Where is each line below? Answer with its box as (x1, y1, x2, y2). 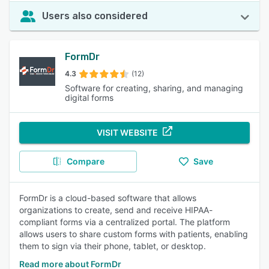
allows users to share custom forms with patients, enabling (19, 229, 248, 239)
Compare (66, 156, 104, 166)
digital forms (65, 92, 113, 103)
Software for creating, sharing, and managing (65, 83, 243, 93)
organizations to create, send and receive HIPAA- (19, 205, 213, 215)
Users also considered (42, 10, 148, 22)
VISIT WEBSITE (97, 127, 158, 138)
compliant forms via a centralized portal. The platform (19, 217, 230, 227)
